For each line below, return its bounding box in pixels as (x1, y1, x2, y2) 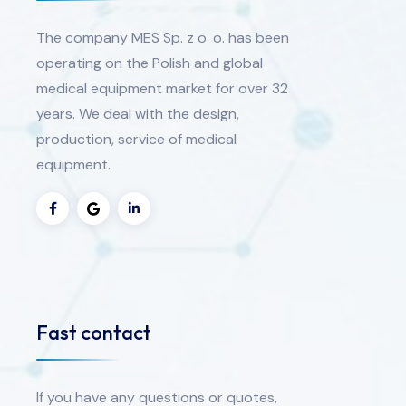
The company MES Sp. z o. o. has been (36, 28, 289, 48)
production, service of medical (36, 130, 237, 150)
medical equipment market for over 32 (36, 79, 288, 99)
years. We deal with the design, (36, 104, 239, 124)
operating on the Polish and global (36, 53, 263, 73)
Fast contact (36, 319, 151, 345)
